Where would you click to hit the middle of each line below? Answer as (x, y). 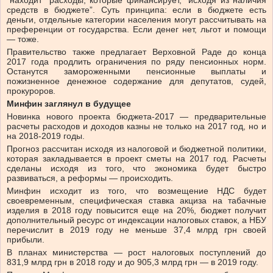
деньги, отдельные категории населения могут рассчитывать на (136, 20)
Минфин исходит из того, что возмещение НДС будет (136, 191)
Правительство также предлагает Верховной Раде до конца (136, 52)
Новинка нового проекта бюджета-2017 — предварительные (136, 117)
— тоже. (23, 39)
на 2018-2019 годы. (46, 136)
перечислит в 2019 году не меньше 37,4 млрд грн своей (136, 230)
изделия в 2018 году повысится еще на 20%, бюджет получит (136, 211)
